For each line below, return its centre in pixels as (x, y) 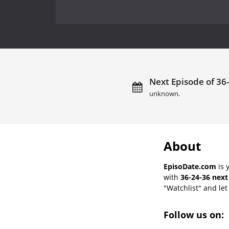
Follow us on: (195, 214)
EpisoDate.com (190, 166)
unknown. (164, 94)
